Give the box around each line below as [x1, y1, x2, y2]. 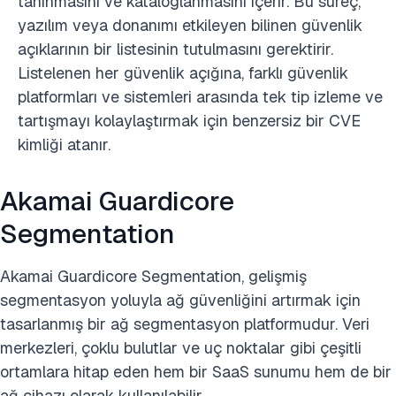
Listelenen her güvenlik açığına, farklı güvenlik [18, 63, 348, 84]
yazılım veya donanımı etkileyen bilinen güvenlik [18, 15, 362, 36]
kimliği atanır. [18, 134, 110, 156]
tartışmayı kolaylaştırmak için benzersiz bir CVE [18, 110, 361, 132]
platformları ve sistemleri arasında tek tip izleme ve [18, 87, 383, 108]
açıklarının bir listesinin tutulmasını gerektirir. [18, 39, 333, 60]
